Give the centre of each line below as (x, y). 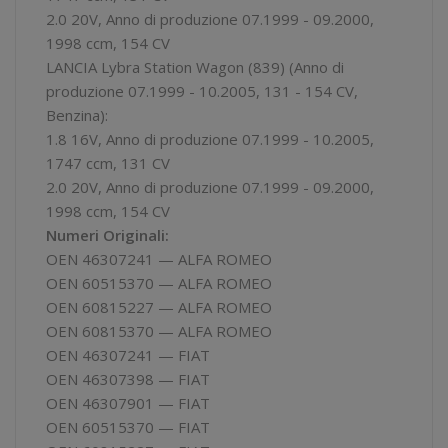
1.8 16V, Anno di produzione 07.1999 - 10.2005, (210, 138)
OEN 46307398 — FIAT (128, 378)
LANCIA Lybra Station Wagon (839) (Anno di (195, 66)
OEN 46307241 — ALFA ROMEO (159, 258)
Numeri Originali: (107, 234)
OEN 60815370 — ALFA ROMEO (159, 330)
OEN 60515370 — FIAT (128, 426)
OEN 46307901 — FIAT (128, 402)
